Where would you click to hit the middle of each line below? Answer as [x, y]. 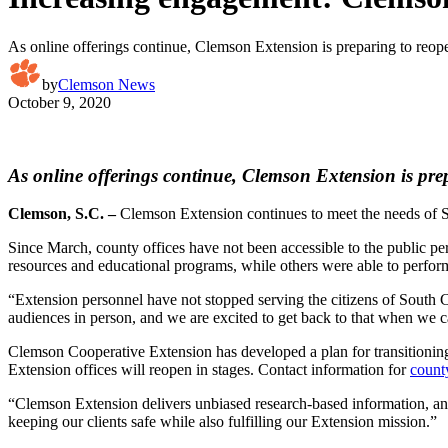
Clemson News [106, 84]
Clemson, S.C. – [62, 214]
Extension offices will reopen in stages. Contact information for [209, 370]
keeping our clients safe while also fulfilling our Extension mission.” [222, 422]
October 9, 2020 [59, 102]
